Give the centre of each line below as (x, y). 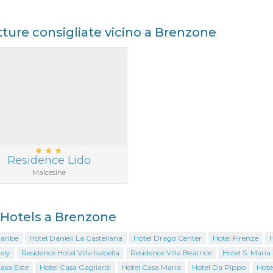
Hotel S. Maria (246, 253)
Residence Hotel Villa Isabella (70, 253)
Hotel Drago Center (167, 238)
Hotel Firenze (235, 238)
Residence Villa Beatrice (171, 253)
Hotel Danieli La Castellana (76, 238)
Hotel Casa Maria (151, 267)
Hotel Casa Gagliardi (75, 267)
